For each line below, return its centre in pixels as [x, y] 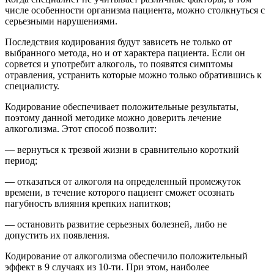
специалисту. [32, 86]
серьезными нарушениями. [61, 21]
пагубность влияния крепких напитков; [88, 204]
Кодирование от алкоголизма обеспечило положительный [126, 256]
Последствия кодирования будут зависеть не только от [118, 42]
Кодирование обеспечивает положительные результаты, [122, 107]
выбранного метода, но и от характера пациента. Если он [125, 53]
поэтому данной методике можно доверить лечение [113, 118]
